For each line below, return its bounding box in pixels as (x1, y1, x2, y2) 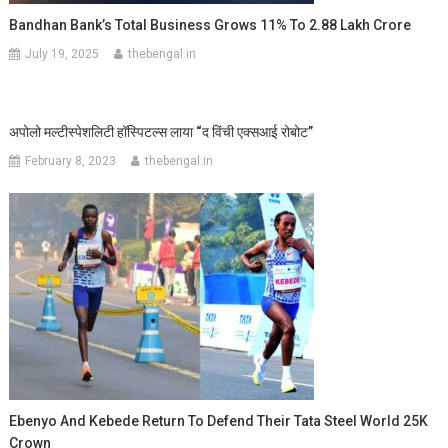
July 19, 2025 (25, 46, 100, 61)
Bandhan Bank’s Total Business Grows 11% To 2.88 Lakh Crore (9, 16, 412, 33)
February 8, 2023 (25, 153, 117, 168)
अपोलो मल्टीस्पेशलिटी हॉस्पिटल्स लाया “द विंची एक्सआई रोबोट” (9, 123, 314, 140)
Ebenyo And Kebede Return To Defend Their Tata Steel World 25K (9, 412, 429, 429)
